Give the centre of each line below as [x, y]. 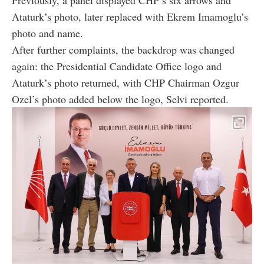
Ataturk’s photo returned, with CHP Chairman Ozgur [126, 82]
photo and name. [47, 33]
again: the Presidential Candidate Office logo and [117, 66]
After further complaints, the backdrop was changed [123, 49]
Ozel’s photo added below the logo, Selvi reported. [120, 99]
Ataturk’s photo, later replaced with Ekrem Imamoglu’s [130, 16]
